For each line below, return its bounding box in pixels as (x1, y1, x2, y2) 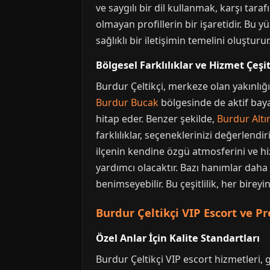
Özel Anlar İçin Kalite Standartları (96, 231, 260, 245)
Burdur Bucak (96, 96, 159, 109)
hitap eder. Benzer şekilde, (96, 112, 217, 125)
